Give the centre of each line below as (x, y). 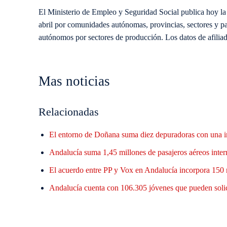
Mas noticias (74, 81)
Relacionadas (69, 112)
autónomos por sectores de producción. (102, 37)
